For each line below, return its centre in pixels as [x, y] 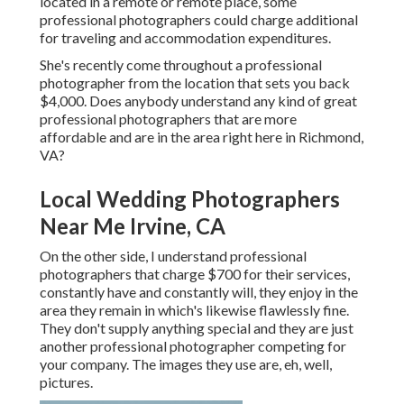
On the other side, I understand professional [173, 256]
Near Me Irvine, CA [133, 226]
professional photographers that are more [168, 119]
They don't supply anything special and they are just [197, 328]
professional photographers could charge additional [199, 20]
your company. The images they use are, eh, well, [186, 364]
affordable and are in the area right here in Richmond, [202, 137]
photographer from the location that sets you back [195, 83]
